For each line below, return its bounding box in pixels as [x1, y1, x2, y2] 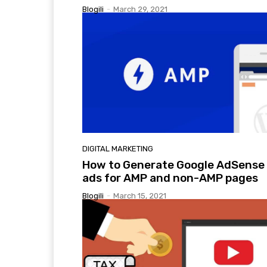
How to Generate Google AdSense [82, 157, 265, 172]
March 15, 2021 [113, 191, 166, 200]
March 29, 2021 [113, 5, 167, 14]
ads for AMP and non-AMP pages [82, 170, 258, 185]
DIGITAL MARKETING [82, 144, 153, 153]
